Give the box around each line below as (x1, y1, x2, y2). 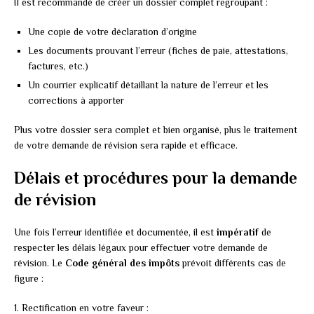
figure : (14, 273, 43, 285)
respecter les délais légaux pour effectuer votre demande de (14, 242, 268, 254)
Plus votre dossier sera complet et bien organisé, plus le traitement (14, 124, 297, 136)
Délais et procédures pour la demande (14, 168, 297, 188)
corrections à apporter (28, 95, 124, 107)
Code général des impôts (65, 257, 179, 269)
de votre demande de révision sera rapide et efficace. (14, 139, 238, 151)
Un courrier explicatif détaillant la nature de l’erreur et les (28, 79, 268, 91)
